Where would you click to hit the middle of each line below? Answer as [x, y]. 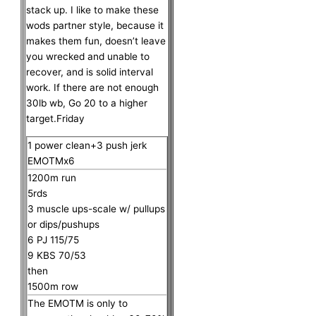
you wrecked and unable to [88, 56]
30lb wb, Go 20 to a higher [87, 103]
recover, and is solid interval [90, 72]
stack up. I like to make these [93, 10]
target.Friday [56, 118]
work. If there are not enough [93, 87]
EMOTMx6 [51, 160]
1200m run [52, 177]
